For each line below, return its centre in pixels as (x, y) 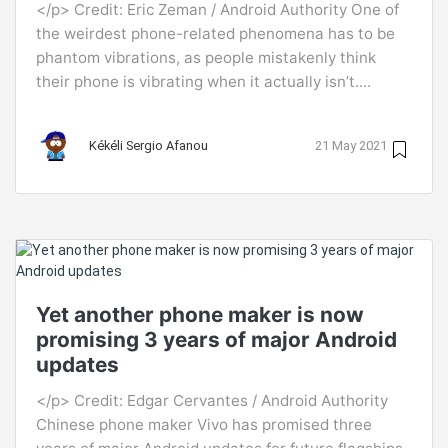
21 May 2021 (351, 146)
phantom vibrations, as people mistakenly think (206, 57)
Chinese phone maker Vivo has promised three (204, 424)
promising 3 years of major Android (216, 339)
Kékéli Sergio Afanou (148, 146)
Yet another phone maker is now (200, 314)
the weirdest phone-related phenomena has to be (215, 33)
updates (77, 364)
